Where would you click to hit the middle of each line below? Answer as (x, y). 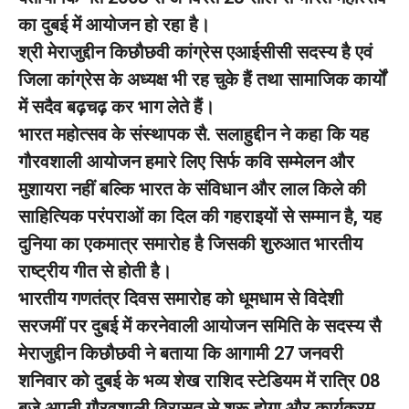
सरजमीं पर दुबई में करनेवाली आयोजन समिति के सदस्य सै (199, 326)
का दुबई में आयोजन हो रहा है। (114, 25)
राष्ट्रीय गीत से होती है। (95, 271)
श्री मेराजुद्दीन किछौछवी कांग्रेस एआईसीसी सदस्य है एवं (195, 52)
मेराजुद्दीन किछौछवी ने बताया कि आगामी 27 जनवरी (181, 353)
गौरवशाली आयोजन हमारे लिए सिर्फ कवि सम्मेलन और (186, 162)
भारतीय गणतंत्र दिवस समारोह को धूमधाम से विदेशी (181, 299)
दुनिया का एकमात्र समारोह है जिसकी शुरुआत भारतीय (190, 244)
